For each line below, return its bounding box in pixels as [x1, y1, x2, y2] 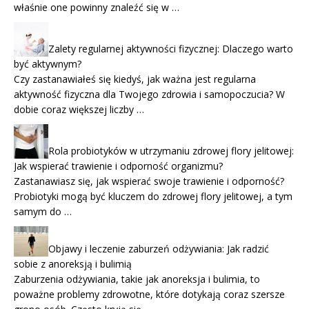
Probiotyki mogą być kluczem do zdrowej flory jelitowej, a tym [14, 189, 292, 203]
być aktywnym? [14, 57, 81, 70]
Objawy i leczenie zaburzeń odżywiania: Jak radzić [48, 241, 269, 255]
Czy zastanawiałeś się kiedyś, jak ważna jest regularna [14, 72, 256, 86]
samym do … [14, 204, 72, 218]
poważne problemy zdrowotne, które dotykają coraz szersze [14, 287, 285, 301]
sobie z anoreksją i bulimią [14, 257, 132, 270]
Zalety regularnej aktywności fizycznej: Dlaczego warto [48, 41, 293, 55]
